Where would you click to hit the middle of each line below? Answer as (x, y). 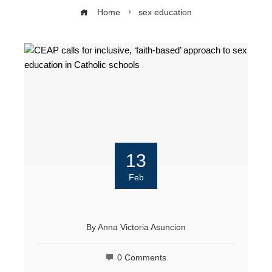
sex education (165, 12)
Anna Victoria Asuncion (142, 228)
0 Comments (142, 258)
